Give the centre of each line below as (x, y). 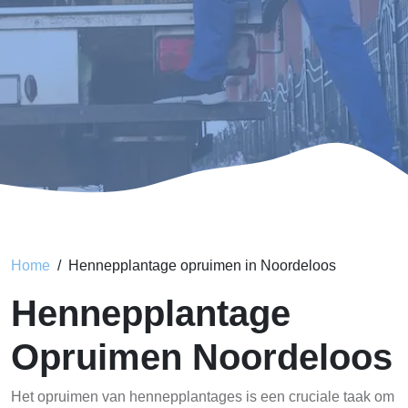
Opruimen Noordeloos (202, 357)
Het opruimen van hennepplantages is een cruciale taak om (203, 397)
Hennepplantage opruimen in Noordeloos (202, 265)
